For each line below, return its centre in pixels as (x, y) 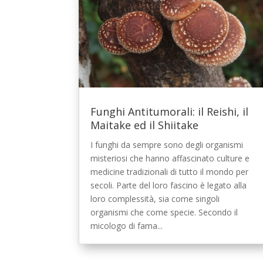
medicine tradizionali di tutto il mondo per (170, 171)
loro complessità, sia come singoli (155, 198)
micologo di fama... (127, 225)
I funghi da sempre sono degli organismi (167, 144)
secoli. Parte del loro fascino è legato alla (169, 185)
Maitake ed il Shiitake (145, 125)
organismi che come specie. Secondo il (164, 212)
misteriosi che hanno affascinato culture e (170, 158)
